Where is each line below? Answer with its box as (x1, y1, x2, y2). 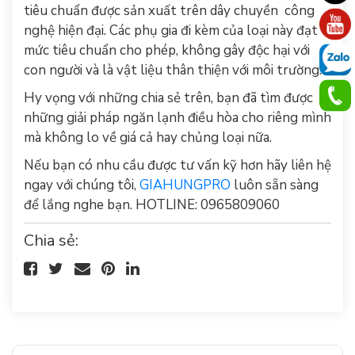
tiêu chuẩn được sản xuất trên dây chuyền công (24, 2, 315, 20)
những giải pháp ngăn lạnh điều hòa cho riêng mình (24, 109, 331, 127)
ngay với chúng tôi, (24, 176, 139, 194)
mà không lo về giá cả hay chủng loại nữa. (24, 128, 272, 147)
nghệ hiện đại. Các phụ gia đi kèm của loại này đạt (24, 21, 318, 40)
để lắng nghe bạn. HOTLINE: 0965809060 (24, 196, 280, 214)
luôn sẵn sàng (231, 176, 319, 194)
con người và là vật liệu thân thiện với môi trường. (24, 61, 322, 79)
